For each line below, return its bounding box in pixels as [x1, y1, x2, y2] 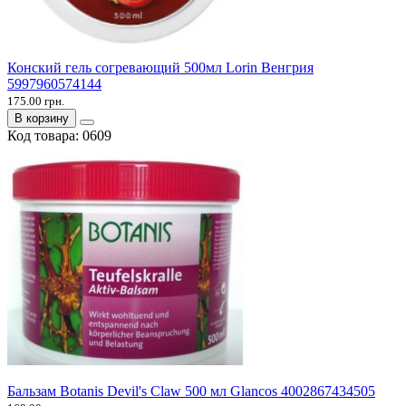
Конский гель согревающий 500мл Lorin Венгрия [7, 60, 314, 76]
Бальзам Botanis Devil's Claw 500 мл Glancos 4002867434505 [7, 383, 375, 400]
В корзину [14, 111, 69, 126]
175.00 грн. [7, 94, 64, 109]
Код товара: [7, 128, 82, 144]
